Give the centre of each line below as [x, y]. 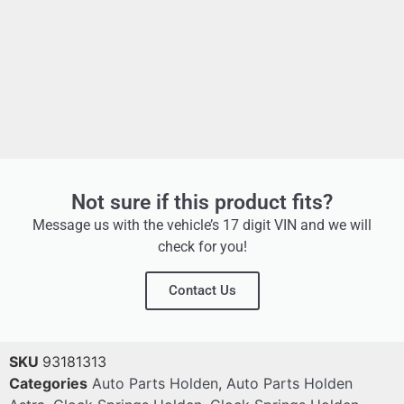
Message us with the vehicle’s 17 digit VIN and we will [202, 225]
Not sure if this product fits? [202, 203]
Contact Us [202, 291]
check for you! [202, 247]
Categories [48, 384]
